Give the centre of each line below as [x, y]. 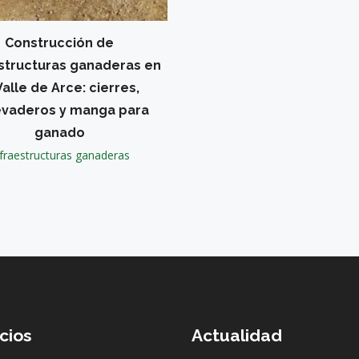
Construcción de [59, 42]
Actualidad [237, 335]
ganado [59, 132]
